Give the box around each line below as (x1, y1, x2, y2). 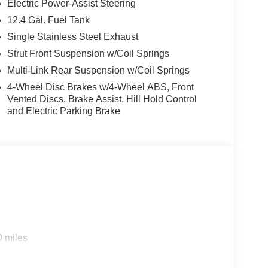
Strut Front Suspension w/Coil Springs (7, 48, 169, 59)
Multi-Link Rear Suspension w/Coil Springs (7, 65, 190, 75)
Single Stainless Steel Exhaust (7, 31, 138, 42)
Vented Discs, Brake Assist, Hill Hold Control (7, 93, 197, 104)
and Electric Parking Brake (7, 105, 120, 116)
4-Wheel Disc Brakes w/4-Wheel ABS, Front (7, 81, 194, 92)
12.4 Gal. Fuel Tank (7, 14, 90, 25)
